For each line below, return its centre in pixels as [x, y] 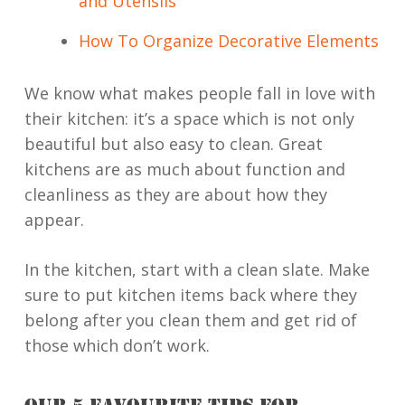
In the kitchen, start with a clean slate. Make [197, 269]
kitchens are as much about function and [184, 169]
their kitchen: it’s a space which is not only [189, 118]
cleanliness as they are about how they [175, 194]
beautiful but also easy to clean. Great [173, 144]
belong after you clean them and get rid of [190, 320]
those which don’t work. [117, 345]
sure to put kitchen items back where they [190, 295]
